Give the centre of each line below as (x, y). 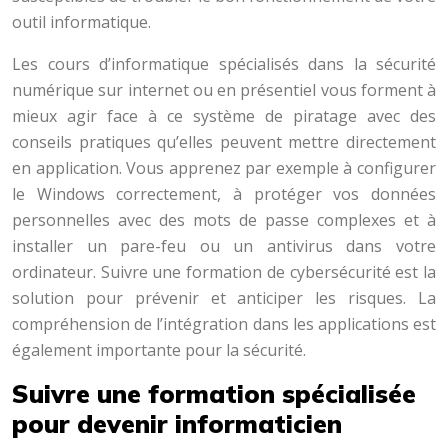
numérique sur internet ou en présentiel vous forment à (224, 90)
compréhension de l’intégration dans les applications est (224, 324)
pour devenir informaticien (177, 423)
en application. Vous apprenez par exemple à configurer (224, 168)
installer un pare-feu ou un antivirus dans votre (224, 246)
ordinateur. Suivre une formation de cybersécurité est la (224, 272)
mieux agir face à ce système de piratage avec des (224, 116)
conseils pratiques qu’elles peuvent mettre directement (224, 142)
